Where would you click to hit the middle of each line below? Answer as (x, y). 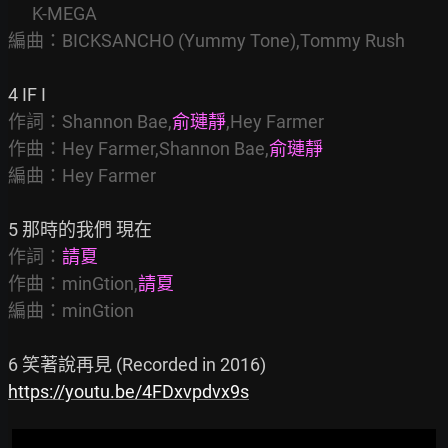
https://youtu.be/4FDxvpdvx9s (128, 391)
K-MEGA (20, 13)
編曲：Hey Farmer (82, 175)
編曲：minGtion (71, 310)
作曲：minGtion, (73, 283)
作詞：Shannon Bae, (90, 121)
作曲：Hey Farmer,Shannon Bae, (138, 148)
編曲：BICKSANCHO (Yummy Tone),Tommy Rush (206, 40)
